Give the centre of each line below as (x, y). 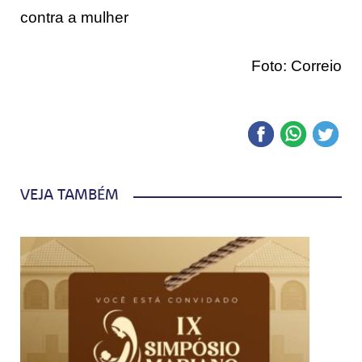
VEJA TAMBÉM (69, 194)
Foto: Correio (297, 65)
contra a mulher (74, 17)
